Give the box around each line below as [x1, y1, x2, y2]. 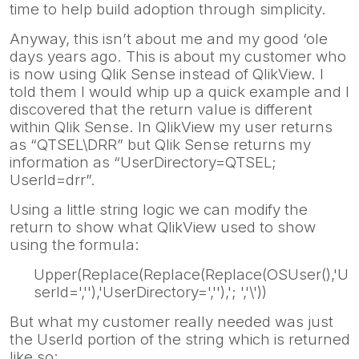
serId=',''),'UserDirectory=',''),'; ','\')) [34, 282, 267, 301]
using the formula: [10, 235, 139, 254]
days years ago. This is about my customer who [10, 46, 346, 66]
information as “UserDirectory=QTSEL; [10, 152, 276, 171]
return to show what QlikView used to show [10, 217, 316, 236]
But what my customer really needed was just [10, 312, 333, 331]
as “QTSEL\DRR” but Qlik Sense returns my [10, 135, 311, 154]
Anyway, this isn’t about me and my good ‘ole [10, 29, 328, 48]
